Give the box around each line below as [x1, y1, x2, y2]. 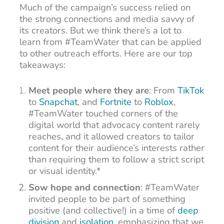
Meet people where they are [28, 84, 149, 97]
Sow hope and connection [28, 180, 141, 193]
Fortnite [100, 95, 132, 108]
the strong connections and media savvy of [19, 12, 194, 25]
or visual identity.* [28, 164, 101, 177]
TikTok [177, 84, 204, 97]
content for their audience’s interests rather [28, 141, 205, 154]
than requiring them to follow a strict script [28, 153, 204, 166]
